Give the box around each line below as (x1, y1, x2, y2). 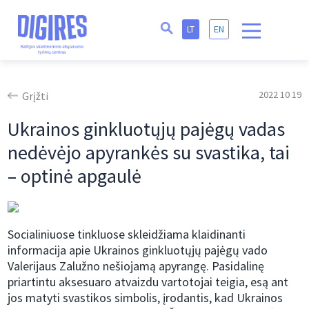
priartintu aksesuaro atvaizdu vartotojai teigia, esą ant (8, 274, 289, 290)
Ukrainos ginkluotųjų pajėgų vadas (8, 117, 286, 142)
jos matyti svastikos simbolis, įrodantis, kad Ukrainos (8, 290, 283, 306)
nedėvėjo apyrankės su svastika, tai (8, 140, 290, 166)
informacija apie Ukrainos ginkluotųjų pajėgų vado (8, 242, 268, 259)
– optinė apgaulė (8, 163, 142, 189)
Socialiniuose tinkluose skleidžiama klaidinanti (8, 226, 246, 243)
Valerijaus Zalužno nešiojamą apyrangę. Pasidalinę (8, 258, 265, 275)
